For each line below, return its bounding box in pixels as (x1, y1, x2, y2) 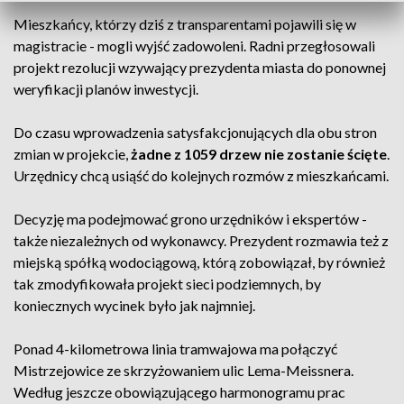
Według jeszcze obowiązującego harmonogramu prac (14, 383, 345, 400)
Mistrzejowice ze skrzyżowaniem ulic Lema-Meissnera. (14, 362, 353, 379)
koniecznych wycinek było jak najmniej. (14, 297, 261, 314)
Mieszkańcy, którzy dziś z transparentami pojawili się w (14, 15, 356, 32)
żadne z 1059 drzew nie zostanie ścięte (131, 145, 387, 162)
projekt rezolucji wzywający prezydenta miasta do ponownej (14, 59, 386, 76)
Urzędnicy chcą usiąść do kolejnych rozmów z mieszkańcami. (14, 167, 389, 184)
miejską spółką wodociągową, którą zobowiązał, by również (14, 253, 385, 271)
